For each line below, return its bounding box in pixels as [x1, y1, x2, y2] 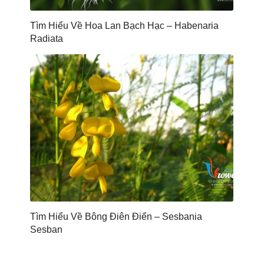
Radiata [30, 33, 64, 44]
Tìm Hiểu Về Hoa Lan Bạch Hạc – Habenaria [30, 20, 219, 31]
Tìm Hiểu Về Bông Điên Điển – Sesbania [30, 211, 203, 222]
